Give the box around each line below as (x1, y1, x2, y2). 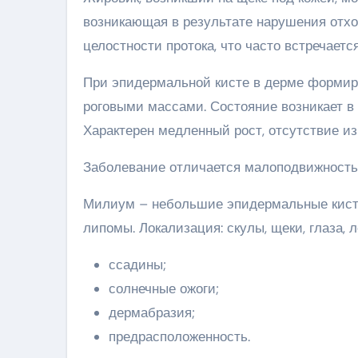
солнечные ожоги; (109, 280, 219, 297)
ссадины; (109, 256, 166, 273)
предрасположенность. (109, 328, 250, 345)
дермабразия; (109, 304, 195, 321)
